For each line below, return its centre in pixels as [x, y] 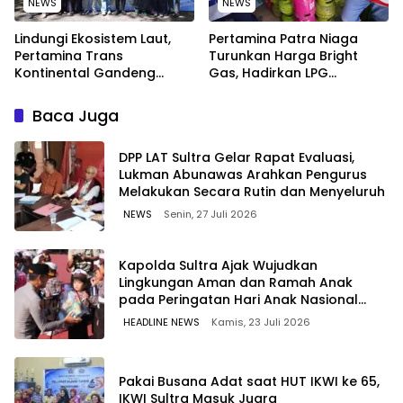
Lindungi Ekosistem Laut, [93, 39]
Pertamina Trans [69, 56]
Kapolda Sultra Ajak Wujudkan [218, 265]
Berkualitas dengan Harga [296, 90]
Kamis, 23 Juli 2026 [261, 322]
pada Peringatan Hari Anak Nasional [238, 299]
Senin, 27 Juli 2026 [210, 214]
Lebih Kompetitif [261, 107]
